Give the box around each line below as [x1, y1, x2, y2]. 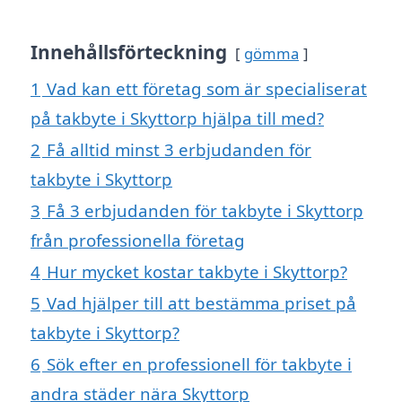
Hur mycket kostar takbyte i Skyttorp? [47, 260, 347, 284]
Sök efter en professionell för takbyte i [47, 353, 352, 376]
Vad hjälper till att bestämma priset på [47, 292, 356, 315]
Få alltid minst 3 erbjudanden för [47, 138, 311, 162]
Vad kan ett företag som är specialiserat [47, 77, 367, 100]
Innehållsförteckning [31, 39, 227, 66]
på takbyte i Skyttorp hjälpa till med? [31, 107, 324, 130]
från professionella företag [31, 229, 245, 252]
